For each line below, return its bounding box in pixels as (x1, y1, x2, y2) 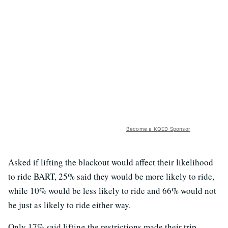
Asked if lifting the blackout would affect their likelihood (8, 156, 213, 168)
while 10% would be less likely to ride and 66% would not (8, 184, 216, 196)
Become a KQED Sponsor (126, 125, 190, 132)
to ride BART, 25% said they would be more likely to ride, (8, 170, 214, 182)
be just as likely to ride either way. (8, 198, 131, 211)
